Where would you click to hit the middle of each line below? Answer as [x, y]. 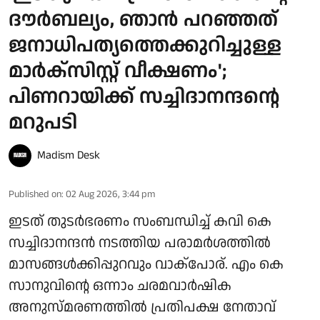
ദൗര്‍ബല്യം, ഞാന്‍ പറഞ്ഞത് [143, 20]
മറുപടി [43, 123]
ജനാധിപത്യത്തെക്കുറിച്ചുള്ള [145, 46]
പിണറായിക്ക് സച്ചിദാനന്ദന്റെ [144, 97]
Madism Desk [69, 156]
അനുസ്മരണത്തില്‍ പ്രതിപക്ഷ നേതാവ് [142, 307]
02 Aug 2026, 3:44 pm [110, 195]
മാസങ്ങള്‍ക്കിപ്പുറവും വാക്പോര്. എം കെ [146, 265]
